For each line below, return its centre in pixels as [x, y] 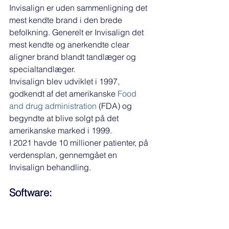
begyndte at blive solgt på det [65, 118]
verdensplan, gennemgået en [64, 155]
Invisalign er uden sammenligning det [79, 8]
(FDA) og [115, 106]
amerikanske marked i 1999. [62, 131]
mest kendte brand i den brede [67, 20]
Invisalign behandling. [51, 167]
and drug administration [53, 106]
